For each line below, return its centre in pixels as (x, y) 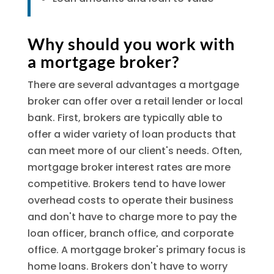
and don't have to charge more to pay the (132, 217)
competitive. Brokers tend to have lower (126, 183)
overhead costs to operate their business (130, 200)
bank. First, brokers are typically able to (125, 117)
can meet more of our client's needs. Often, (135, 150)
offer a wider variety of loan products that (131, 134)
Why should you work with (131, 43)
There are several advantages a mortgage (133, 84)
